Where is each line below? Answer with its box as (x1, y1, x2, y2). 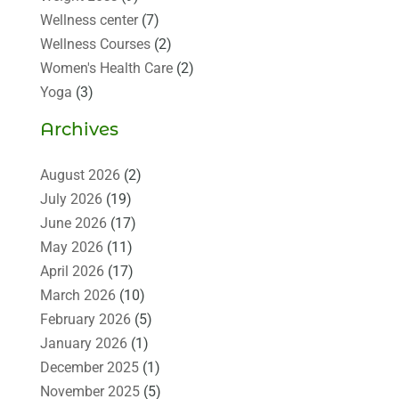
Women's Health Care (39, 59, 173, 77)
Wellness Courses (39, 35, 151, 53)
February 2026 (39, 310, 131, 328)
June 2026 (39, 214, 107, 232)
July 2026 (39, 190, 102, 208)
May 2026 (39, 238, 103, 256)
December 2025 (39, 358, 139, 376)
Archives (39, 118, 118, 140)
